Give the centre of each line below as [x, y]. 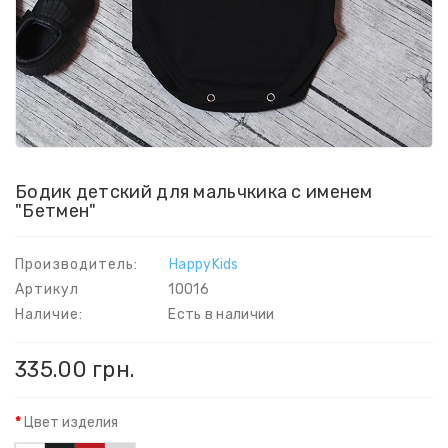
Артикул [47, 289]
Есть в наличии [220, 314]
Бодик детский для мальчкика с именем [194, 192]
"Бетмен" [56, 211]
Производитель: [76, 264]
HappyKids [204, 264]
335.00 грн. [75, 369]
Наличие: [49, 314]
